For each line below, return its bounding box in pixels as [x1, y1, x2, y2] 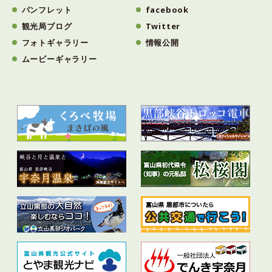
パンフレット [21, 4, 72, 15]
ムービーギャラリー [21, 53, 97, 64]
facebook [145, 4, 189, 15]
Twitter [145, 21, 181, 32]
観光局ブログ [21, 21, 72, 32]
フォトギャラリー [21, 37, 89, 48]
